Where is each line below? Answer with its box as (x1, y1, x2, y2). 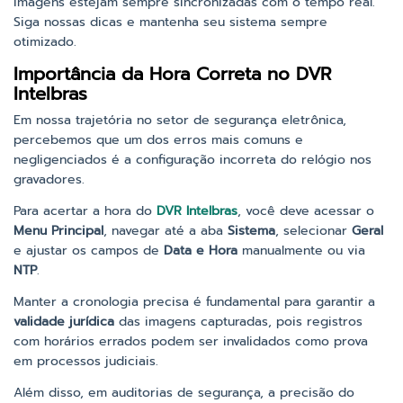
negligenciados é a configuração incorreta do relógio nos (13, 150, 372, 170)
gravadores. (13, 170, 85, 190)
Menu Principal (13, 221, 103, 241)
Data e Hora (164, 241, 237, 261)
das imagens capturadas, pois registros (114, 312, 363, 332)
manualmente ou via (237, 241, 365, 261)
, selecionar (275, 221, 352, 241)
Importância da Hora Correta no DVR (13, 60, 331, 88)
